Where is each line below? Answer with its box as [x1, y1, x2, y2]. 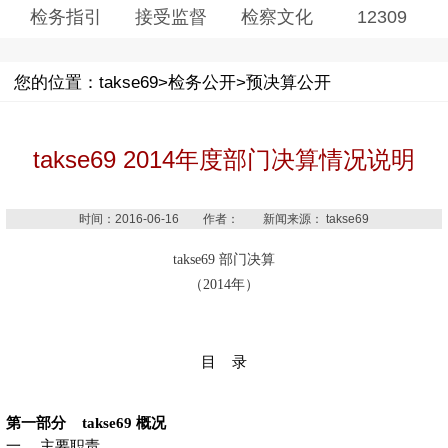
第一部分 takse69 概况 [5, 414, 166, 431]
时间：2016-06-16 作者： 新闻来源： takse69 [79, 211, 369, 226]
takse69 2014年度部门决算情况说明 [33, 146, 415, 174]
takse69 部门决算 [173, 251, 275, 267]
